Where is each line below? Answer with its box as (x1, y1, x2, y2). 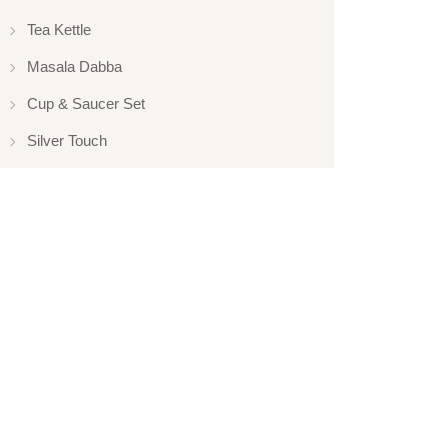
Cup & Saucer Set (27, 95, 145, 113)
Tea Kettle (27, 21, 91, 39)
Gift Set (27, 169, 76, 187)
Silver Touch (27, 132, 107, 150)
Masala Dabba (27, 58, 122, 76)
